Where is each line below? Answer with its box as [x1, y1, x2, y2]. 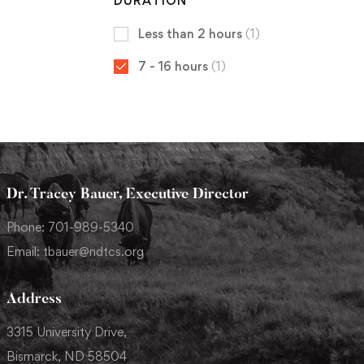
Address [6, 292, 62, 307]
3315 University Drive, [6, 323, 127, 340]
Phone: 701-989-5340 [6, 219, 134, 235]
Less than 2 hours [137, 25, 245, 41]
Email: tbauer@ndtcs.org [6, 243, 144, 259]
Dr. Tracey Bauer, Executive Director [6, 187, 249, 202]
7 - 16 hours [137, 58, 211, 74]
